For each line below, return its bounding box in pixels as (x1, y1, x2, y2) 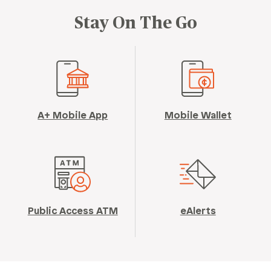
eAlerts (180, 206, 216, 217)
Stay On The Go (74, 15, 197, 32)
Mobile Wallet (164, 110, 232, 121)
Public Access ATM (27, 206, 118, 217)
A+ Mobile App (38, 110, 108, 121)
